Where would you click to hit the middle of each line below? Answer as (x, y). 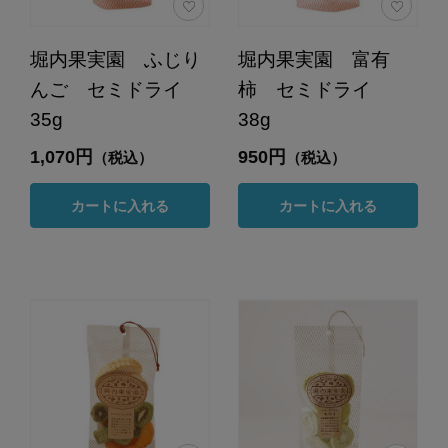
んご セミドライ (115, 90)
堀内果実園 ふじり (115, 60)
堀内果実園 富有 (313, 60)
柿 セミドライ (313, 90)
